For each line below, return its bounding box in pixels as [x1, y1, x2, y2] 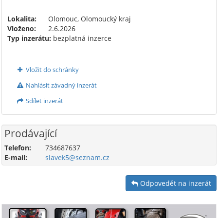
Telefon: [4, 143, 31, 152]
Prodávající [4, 126, 57, 140]
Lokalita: [7, 14, 36, 23]
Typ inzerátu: [7, 33, 51, 43]
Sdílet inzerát [24, 96, 63, 105]
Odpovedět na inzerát [138, 178, 211, 188]
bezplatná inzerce [51, 33, 111, 43]
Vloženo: [7, 23, 36, 33]
